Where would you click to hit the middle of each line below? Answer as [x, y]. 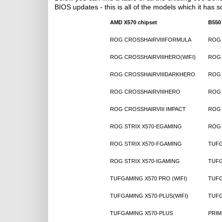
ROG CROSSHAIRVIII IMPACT [148, 109]
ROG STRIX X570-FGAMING [146, 144]
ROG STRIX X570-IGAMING [145, 161]
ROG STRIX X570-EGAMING [146, 126]
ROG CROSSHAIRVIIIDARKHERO [153, 74]
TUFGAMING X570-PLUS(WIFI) [149, 196]
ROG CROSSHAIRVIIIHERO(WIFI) [153, 57]
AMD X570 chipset [134, 22]
